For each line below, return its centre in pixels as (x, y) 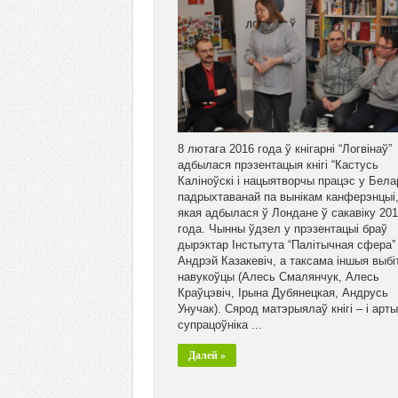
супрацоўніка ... (219, 325)
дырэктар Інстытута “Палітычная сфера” (286, 245)
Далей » (207, 356)
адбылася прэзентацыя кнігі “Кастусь (278, 165)
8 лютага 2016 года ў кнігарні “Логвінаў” (284, 149)
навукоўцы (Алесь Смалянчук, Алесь (278, 277)
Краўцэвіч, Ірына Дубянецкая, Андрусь (283, 293)
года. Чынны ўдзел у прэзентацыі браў (282, 229)
